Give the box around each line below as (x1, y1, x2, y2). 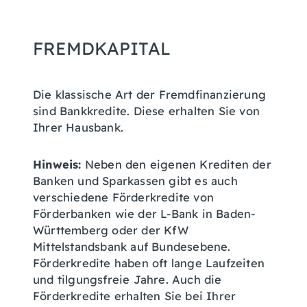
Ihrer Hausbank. (33, 121, 123, 134)
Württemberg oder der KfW (33, 223, 188, 237)
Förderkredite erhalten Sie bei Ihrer (33, 289, 236, 303)
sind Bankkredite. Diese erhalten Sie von (33, 104, 260, 118)
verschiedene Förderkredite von (33, 191, 214, 204)
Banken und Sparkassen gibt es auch (33, 174, 238, 188)
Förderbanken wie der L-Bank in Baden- (33, 207, 256, 221)
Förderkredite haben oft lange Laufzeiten (33, 256, 265, 270)
